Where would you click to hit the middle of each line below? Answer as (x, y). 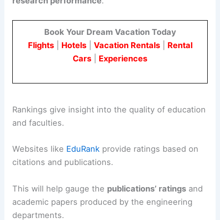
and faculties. (39, 123)
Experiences (123, 58)
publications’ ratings (147, 188)
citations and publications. (63, 162)
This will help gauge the (60, 188)
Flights (41, 45)
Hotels (74, 45)
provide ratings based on (149, 149)
